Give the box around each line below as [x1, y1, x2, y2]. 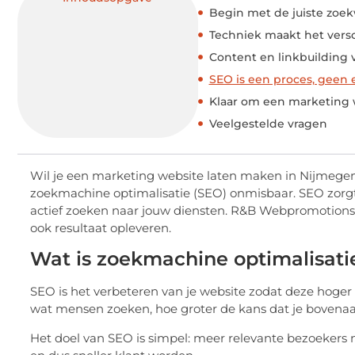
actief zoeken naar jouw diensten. [30, 202, 231, 218]
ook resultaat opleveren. [30, 219, 171, 235]
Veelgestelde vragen [208, 116, 327, 131]
